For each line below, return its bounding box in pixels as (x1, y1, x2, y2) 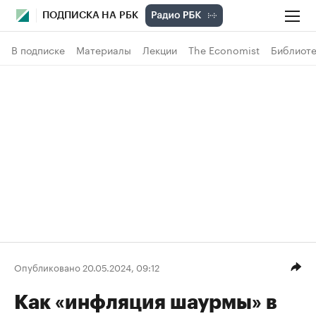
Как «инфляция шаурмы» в (14, 293, 277, 312)
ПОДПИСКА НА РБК (42, 11, 138, 20)
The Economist (188, 42, 260, 57)
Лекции (142, 42, 177, 57)
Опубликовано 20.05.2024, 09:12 (14, 259, 159, 274)
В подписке (11, 42, 65, 57)
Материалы (76, 42, 131, 57)
